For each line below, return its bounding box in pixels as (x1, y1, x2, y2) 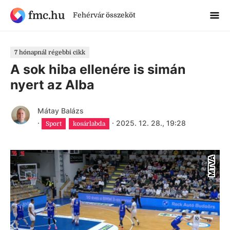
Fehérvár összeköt (72, 11, 136, 19)
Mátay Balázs (37, 106, 84, 115)
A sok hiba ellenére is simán (10, 62, 186, 77)
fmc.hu (28, 9, 65, 22)
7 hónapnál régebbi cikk (14, 49, 85, 56)
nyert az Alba (10, 77, 94, 92)
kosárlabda (73, 120, 106, 127)
